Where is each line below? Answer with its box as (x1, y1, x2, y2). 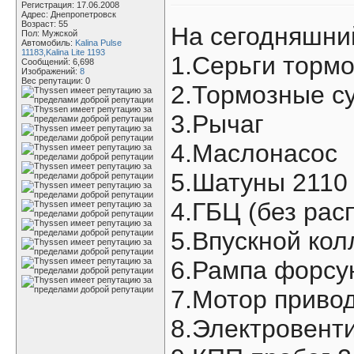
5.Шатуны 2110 (171, 168, 348, 197)
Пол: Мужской (21, 28, 77, 38)
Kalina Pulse (75, 38, 122, 47)
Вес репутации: (21, 76, 85, 85)
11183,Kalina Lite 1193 (21, 47, 105, 57)
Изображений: (21, 66, 80, 76)
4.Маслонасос (171, 139, 337, 168)
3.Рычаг (171, 110, 264, 138)
